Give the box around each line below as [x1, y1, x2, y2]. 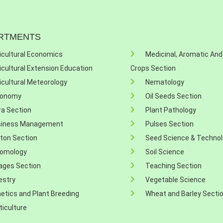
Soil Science [145, 148, 184, 156]
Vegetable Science [145, 176, 206, 184]
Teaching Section [145, 162, 202, 170]
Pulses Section [145, 120, 194, 128]
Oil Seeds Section [145, 92, 202, 100]
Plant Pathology [145, 106, 196, 114]
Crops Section [130, 64, 176, 72]
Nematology [145, 78, 184, 86]
